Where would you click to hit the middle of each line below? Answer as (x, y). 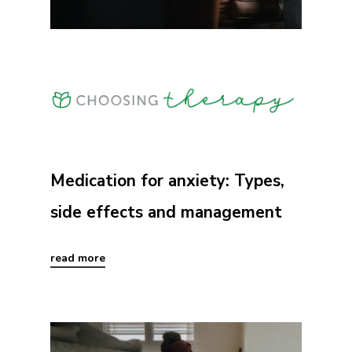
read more (78, 258)
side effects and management (166, 213)
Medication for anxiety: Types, (167, 181)
